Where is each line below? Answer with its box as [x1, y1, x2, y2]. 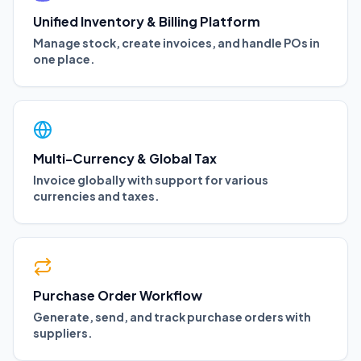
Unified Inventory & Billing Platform [33, 12, 260, 30]
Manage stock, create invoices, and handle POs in [33, 35, 320, 50]
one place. [33, 51, 95, 66]
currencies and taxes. [33, 188, 160, 203]
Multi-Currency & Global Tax [33, 149, 217, 167]
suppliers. [33, 325, 93, 340]
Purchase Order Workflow [33, 286, 202, 304]
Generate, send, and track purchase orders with [33, 309, 311, 324]
